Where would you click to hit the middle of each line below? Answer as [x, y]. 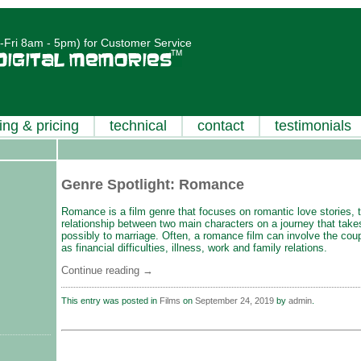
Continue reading [102, 270]
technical [138, 126]
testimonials [313, 126]
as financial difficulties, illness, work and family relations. [194, 247]
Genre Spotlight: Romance [153, 184]
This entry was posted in [110, 300]
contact [221, 126]
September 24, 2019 [234, 300]
